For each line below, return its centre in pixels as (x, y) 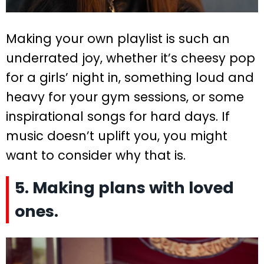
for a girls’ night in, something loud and (130, 78)
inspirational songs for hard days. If (118, 117)
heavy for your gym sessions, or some (125, 97)
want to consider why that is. (96, 156)
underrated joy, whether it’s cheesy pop (131, 58)
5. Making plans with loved (124, 188)
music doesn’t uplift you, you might (117, 136)
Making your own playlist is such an (118, 39)
